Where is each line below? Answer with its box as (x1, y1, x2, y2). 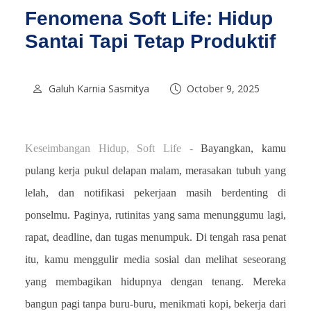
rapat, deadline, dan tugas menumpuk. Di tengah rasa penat (25, 230, 286, 243)
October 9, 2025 (187, 81, 260, 95)
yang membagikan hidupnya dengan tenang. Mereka (25, 275, 286, 287)
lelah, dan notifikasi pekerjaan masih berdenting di (25, 186, 286, 199)
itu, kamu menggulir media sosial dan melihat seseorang (25, 253, 286, 265)
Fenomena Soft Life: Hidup (25, 7, 273, 29)
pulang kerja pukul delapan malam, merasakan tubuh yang (25, 164, 286, 176)
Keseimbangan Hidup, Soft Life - (25, 142, 201, 154)
